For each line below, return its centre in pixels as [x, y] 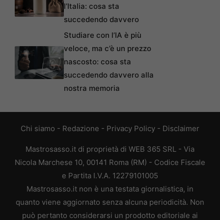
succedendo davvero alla [109, 75]
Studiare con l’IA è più [103, 35]
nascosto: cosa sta [97, 61]
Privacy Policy [131, 128]
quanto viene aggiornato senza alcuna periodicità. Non [110, 202]
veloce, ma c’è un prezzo [108, 48]
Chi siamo [38, 128]
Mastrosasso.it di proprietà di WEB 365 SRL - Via [110, 149]
